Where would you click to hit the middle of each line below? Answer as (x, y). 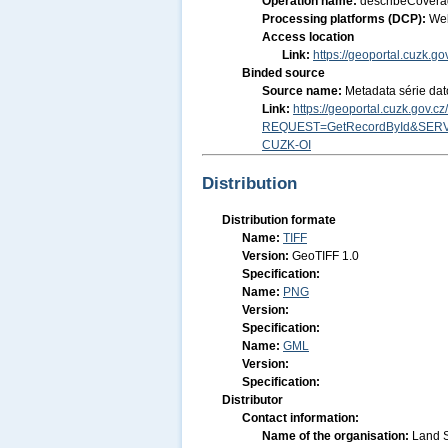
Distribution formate (279, 220)
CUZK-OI (286, 145)
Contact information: (300, 418)
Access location (308, 37)
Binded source (283, 73)
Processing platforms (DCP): (345, 19)
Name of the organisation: (337, 436)
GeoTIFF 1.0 (325, 256)
